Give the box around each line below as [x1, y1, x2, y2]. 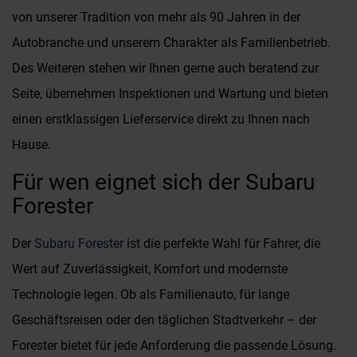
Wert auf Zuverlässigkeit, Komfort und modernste [12, 261, 288, 277]
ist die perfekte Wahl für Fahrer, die [124, 236, 320, 251]
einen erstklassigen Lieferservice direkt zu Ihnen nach [12, 112, 310, 127]
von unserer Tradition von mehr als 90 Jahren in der [12, 10, 300, 25]
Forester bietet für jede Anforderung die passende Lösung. [12, 338, 336, 353]
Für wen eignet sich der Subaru [12, 169, 315, 195]
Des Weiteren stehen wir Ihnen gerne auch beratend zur [12, 61, 319, 76]
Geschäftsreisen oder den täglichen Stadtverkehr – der [12, 312, 316, 328]
